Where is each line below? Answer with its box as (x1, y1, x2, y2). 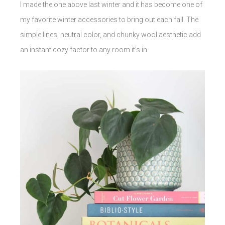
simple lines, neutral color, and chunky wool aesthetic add (20, 31, 201, 39)
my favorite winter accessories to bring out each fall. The (20, 16, 198, 24)
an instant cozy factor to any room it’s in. (20, 46, 149, 54)
